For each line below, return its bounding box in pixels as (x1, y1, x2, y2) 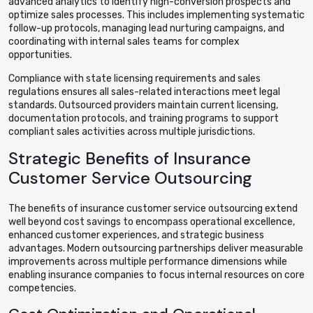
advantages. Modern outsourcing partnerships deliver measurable (8, 242, 303, 254)
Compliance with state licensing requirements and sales (8, 73, 261, 85)
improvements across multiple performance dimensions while (8, 256, 287, 268)
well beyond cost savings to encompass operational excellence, (8, 216, 295, 228)
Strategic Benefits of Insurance (8, 147, 251, 169)
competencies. (8, 282, 76, 294)
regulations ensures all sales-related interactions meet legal (8, 86, 280, 98)
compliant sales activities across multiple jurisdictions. (8, 126, 255, 138)
